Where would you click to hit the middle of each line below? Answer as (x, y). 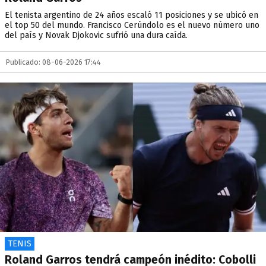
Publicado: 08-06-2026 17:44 (53, 62)
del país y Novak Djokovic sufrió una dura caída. (96, 35)
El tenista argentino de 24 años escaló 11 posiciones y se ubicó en (132, 15)
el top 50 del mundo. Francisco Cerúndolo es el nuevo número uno (132, 25)
